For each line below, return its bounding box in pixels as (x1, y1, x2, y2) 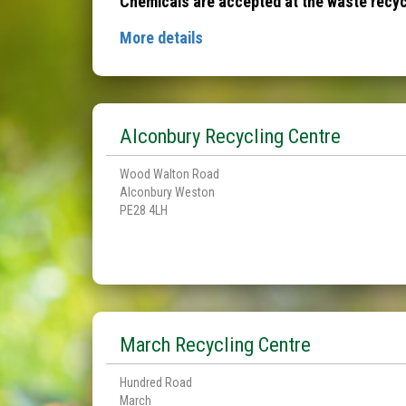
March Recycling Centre (120, 333, 311, 356)
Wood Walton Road (120, 167, 219, 181)
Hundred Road (120, 375, 192, 390)
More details (120, 28, 203, 47)
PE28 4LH (120, 203, 168, 217)
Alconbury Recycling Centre (120, 124, 341, 148)
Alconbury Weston (120, 185, 215, 199)
